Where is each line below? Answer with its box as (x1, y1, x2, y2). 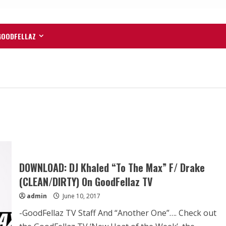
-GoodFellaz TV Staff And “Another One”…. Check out (19, 207, 216, 218)
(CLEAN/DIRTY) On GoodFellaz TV (19, 174, 153, 189)
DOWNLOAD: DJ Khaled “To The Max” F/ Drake (19, 159, 205, 175)
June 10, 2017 (61, 191, 100, 200)
